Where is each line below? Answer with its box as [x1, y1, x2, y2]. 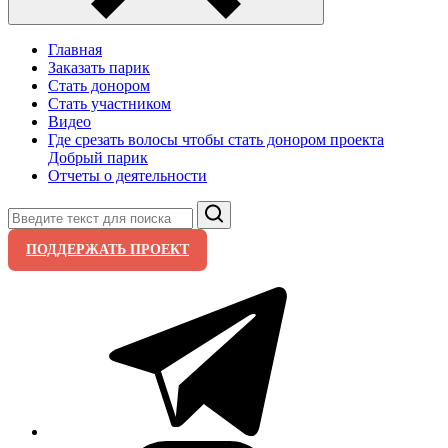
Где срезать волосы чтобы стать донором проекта [48, 131, 384, 148]
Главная [48, 41, 102, 58]
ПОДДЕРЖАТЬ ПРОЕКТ [26, 242, 189, 257]
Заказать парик [48, 59, 150, 76]
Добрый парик [48, 149, 148, 166]
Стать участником [48, 95, 171, 112]
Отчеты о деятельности [48, 167, 207, 184]
